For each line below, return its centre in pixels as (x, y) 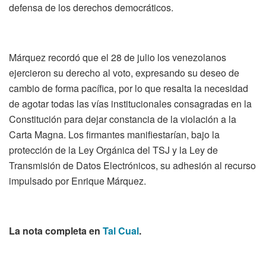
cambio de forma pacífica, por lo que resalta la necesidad (129, 88)
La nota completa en (56, 230)
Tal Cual (121, 230)
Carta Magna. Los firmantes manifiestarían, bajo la (114, 134)
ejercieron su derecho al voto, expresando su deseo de (124, 72)
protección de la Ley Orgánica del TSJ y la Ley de (113, 150)
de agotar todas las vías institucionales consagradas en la (130, 103)
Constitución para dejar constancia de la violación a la (123, 119)
